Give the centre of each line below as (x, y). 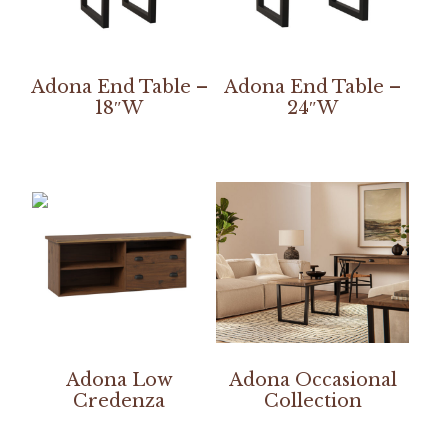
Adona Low (119, 380)
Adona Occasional (312, 380)
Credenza (119, 401)
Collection (312, 401)
